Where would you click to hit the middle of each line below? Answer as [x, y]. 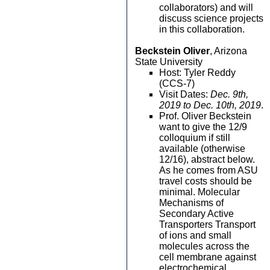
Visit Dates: [185, 94]
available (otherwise [202, 149]
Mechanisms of [191, 203]
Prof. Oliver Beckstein [205, 116]
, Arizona [228, 51]
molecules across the [204, 246]
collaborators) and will [206, 8]
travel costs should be [206, 181]
